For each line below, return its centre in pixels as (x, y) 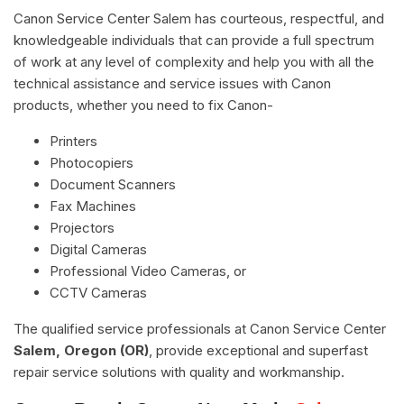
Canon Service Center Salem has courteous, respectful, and (199, 18)
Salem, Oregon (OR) (81, 350)
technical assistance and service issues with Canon (172, 83)
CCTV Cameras (98, 292)
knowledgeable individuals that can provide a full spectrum (194, 40)
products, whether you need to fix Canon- (143, 105)
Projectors (82, 227)
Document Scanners (113, 184)
